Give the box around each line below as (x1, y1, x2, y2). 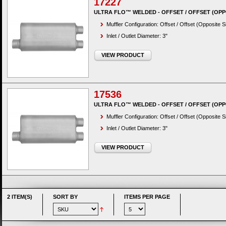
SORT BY (53, 194, 78, 200)
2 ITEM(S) (7, 194, 32, 200)
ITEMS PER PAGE (124, 194, 170, 200)
